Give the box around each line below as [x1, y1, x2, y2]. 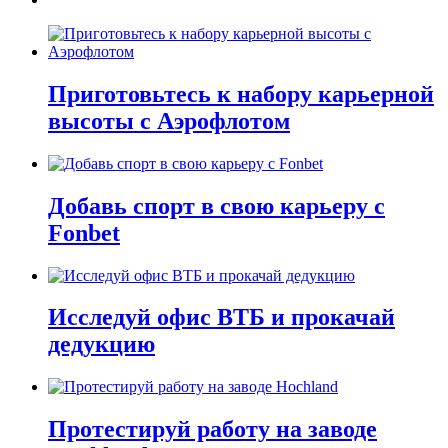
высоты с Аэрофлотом [48, 107, 290, 134]
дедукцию [48, 331, 155, 358]
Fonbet [48, 219, 120, 246]
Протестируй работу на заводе [48, 416, 377, 443]
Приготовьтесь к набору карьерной [48, 80, 434, 107]
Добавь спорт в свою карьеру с [48, 192, 385, 219]
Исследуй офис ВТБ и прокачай [48, 304, 395, 331]
